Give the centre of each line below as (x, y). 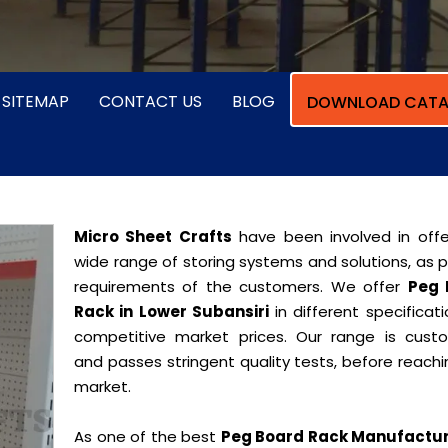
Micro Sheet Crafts (153, 236)
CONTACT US (150, 101)
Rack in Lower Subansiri (171, 311)
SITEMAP (35, 101)
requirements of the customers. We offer (241, 286)
